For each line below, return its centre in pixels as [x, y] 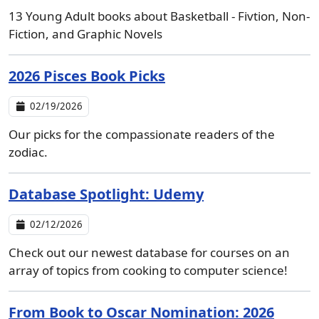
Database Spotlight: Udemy [106, 194]
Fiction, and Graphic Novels [85, 34]
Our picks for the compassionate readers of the [142, 134]
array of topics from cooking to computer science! [148, 270]
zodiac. [28, 152]
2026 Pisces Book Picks [87, 76]
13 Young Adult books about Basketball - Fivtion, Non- [159, 16]
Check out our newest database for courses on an [149, 252]
